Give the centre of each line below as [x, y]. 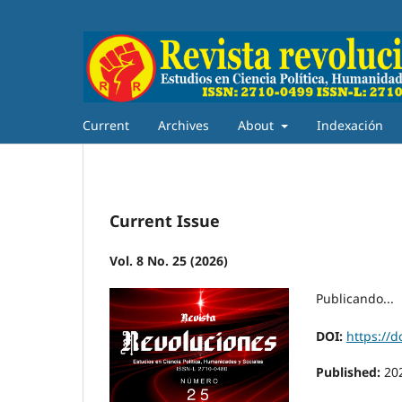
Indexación [350, 125]
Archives [184, 125]
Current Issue [165, 220]
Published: [350, 371]
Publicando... [355, 298]
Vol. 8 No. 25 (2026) [169, 260]
